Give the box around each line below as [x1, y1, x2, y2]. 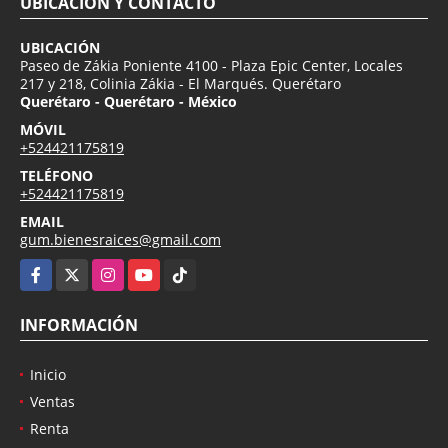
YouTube [128, 259, 187, 279]
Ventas [30, 391, 75, 411]
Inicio [30, 364, 66, 384]
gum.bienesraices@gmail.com [20, 229, 221, 249]
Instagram [92, 259, 160, 279]
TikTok [164, 259, 206, 279]
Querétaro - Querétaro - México [20, 91, 237, 111]
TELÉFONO [20, 165, 93, 185]
